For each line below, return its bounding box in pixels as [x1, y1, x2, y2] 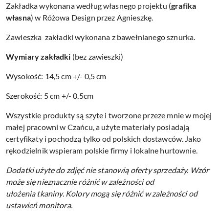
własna [6, 12, 31, 22]
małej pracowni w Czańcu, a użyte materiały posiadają [6, 122, 190, 131]
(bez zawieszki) [70, 51, 124, 61]
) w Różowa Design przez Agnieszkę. [30, 12, 153, 22]
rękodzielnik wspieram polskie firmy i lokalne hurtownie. [6, 145, 197, 155]
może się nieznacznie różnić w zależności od [6, 176, 154, 186]
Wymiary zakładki [6, 51, 71, 61]
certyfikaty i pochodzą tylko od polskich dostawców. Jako [6, 133, 201, 143]
